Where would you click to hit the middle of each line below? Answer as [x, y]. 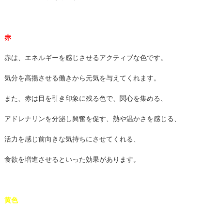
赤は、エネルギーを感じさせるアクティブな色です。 [85, 58]
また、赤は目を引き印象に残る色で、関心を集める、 [85, 98]
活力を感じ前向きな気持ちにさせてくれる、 [72, 139]
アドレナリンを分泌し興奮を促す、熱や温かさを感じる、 [92, 119]
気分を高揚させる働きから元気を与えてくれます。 [82, 78]
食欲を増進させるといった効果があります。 [72, 159]
